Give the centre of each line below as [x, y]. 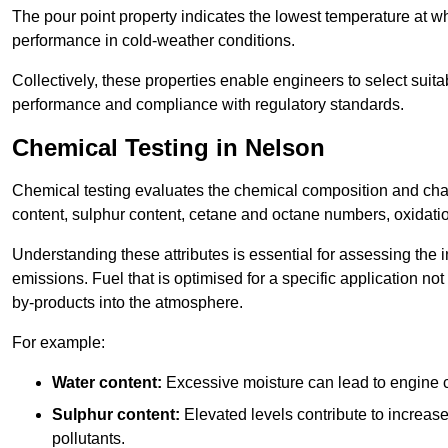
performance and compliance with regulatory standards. [208, 105]
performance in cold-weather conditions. [153, 41]
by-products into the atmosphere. [127, 303]
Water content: [107, 383]
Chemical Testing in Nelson [168, 148]
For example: [58, 343]
